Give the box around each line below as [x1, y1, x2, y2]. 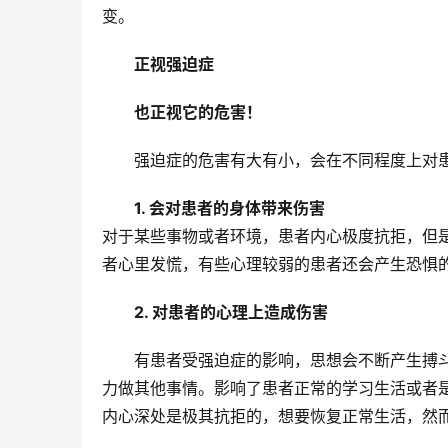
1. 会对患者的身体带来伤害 [134, 198, 325, 219]
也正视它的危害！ [134, 102, 262, 123]
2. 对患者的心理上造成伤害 [134, 302, 328, 323]
